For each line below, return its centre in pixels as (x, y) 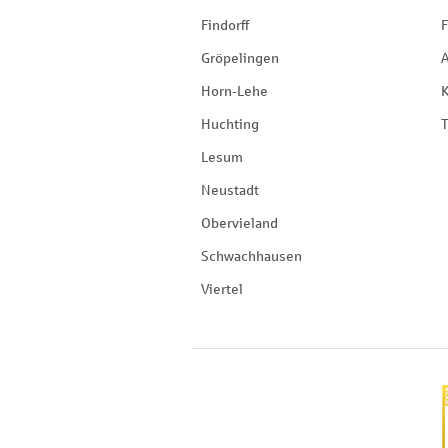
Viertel (222, 289)
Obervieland (239, 223)
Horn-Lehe (234, 91)
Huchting (230, 124)
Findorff (225, 25)
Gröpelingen (240, 58)
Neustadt (230, 190)
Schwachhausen (251, 256)
